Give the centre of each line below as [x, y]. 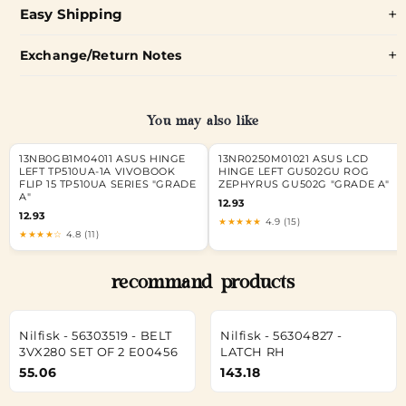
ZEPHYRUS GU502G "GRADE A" [304, 184]
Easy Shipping [71, 14]
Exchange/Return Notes [101, 55]
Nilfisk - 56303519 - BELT [96, 335]
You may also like [203, 123]
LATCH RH [253, 351]
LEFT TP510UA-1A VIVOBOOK [97, 172]
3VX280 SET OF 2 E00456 [99, 351]
